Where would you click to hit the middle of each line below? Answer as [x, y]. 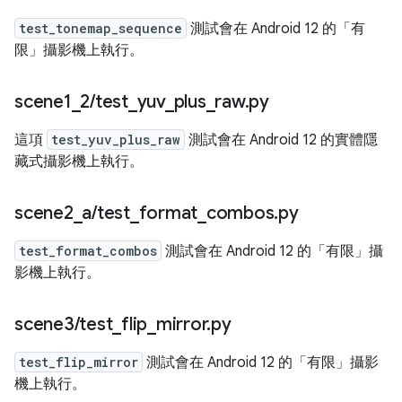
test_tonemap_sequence [100, 28]
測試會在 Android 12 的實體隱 [281, 140]
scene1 [43, 102]
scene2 [44, 213]
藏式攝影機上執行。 [79, 162]
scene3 [44, 324]
